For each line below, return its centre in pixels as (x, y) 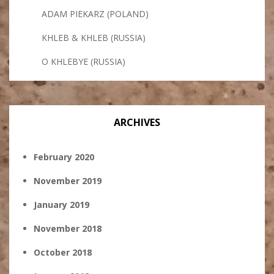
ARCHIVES (137, 122)
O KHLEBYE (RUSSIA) (83, 61)
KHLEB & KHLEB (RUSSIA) (94, 38)
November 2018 (68, 228)
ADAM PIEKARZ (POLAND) (95, 14)
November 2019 (68, 181)
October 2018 (63, 252)
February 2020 (64, 157)
